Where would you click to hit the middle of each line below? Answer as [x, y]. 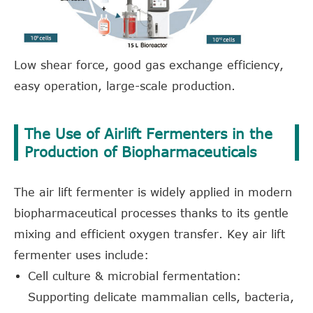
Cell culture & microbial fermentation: [134, 276]
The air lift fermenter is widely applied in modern [153, 192]
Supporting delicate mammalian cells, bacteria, [161, 297]
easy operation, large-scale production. [125, 86]
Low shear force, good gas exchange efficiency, [149, 65]
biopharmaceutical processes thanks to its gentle [151, 213]
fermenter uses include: [81, 255]
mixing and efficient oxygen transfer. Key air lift [150, 234]
